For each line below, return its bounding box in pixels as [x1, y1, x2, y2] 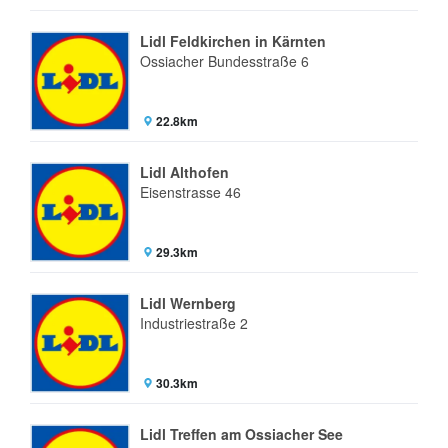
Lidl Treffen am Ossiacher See [140, 424, 343, 444]
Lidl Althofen [140, 162, 229, 182]
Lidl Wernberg [140, 293, 236, 313]
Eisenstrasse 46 [140, 182, 241, 202]
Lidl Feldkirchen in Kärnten [140, 31, 326, 51]
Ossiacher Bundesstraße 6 [140, 51, 309, 71]
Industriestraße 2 [140, 313, 248, 333]
